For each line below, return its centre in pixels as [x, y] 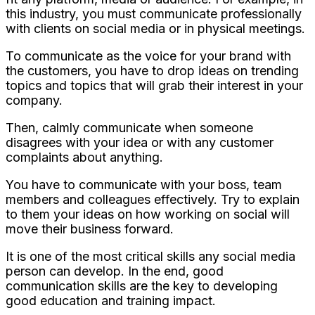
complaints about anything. [84, 157]
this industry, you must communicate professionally [154, 14]
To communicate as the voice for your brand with [148, 56]
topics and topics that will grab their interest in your [154, 86]
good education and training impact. [111, 301]
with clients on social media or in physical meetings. [155, 29]
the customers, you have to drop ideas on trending [152, 71]
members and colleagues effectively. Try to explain [153, 200]
